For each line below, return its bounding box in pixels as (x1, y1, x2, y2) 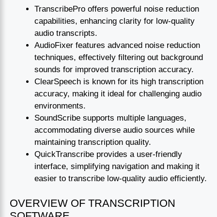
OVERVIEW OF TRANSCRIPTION (10, 197, 175, 209)
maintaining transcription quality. (34, 138, 151, 147)
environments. (34, 101, 86, 111)
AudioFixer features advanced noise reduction (34, 41, 200, 50)
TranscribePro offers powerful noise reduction (34, 4, 199, 14)
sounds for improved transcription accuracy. (34, 65, 194, 75)
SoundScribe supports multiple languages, (34, 113, 186, 123)
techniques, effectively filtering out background (34, 53, 203, 62)
